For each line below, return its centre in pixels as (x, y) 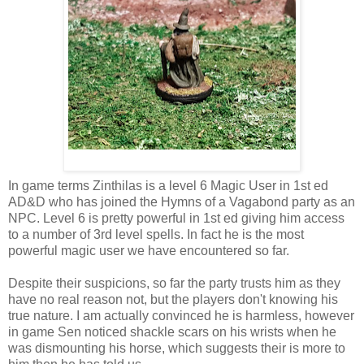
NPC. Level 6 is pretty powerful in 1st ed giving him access (176, 218)
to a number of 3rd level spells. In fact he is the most (156, 234)
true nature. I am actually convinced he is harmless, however (181, 315)
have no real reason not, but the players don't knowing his (173, 299)
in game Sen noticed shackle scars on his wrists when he (172, 331)
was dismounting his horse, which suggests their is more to (177, 348)
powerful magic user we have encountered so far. (149, 250)
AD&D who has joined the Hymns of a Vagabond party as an (182, 201)
